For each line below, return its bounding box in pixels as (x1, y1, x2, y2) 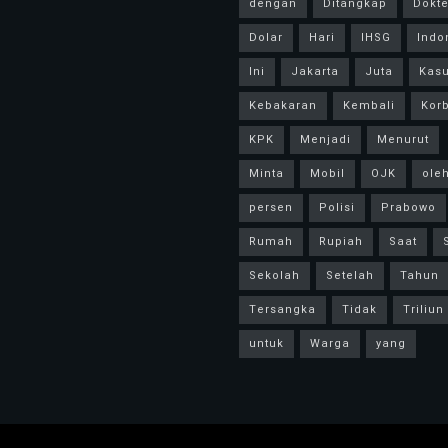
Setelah (326, 267, 374, 285)
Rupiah (319, 233, 363, 251)
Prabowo (381, 199, 436, 217)
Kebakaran (249, 97, 317, 115)
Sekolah (249, 267, 300, 285)
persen (249, 199, 293, 217)
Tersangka (249, 301, 316, 319)
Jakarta (291, 63, 339, 81)
